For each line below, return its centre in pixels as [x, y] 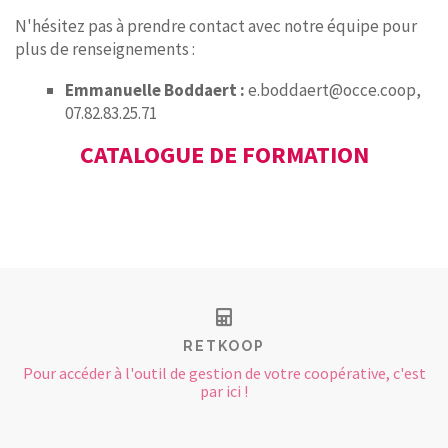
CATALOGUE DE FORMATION [224, 154]
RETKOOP [224, 346]
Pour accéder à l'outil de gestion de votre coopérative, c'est [224, 373]
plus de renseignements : [105, 49]
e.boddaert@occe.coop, [333, 90]
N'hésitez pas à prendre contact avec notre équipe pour [216, 26]
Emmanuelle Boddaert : [155, 90]
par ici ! [224, 391]
